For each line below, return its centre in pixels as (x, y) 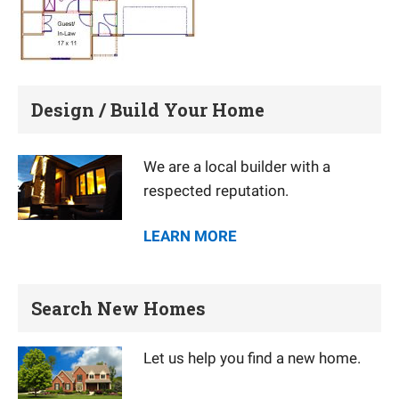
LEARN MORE (190, 236)
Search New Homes (118, 308)
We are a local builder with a (237, 167)
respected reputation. (216, 191)
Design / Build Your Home (148, 110)
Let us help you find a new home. (256, 358)
